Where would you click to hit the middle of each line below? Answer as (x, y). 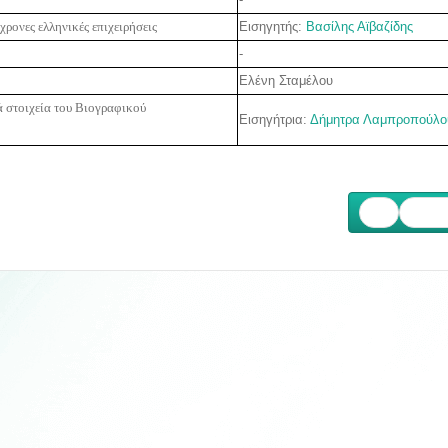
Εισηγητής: (272, 26)
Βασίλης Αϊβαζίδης (359, 26)
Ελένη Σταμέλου (286, 80)
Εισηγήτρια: (274, 119)
